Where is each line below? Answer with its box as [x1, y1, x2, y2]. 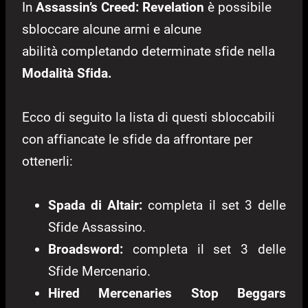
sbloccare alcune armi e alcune [22, 21, 201, 38]
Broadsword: [48, 241, 133, 258]
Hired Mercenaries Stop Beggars [48, 285, 286, 302]
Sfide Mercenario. [48, 263, 151, 280]
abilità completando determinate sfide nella [22, 43, 275, 60]
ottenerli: [22, 153, 73, 170]
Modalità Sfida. [22, 65, 112, 82]
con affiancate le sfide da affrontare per [22, 131, 252, 148]
